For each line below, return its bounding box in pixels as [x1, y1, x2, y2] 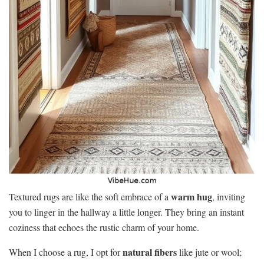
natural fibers [123, 245, 177, 259]
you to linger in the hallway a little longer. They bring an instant [9, 206, 244, 219]
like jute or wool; [177, 246, 242, 259]
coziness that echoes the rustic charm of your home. [9, 221, 199, 234]
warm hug [171, 190, 212, 204]
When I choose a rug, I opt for [9, 246, 123, 259]
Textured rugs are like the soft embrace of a [9, 190, 171, 203]
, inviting [212, 190, 245, 203]
